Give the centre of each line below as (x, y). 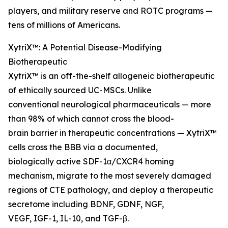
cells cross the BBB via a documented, (83, 147)
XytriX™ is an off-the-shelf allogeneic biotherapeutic (111, 76)
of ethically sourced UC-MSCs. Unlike (80, 90)
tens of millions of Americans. (64, 25)
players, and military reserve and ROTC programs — (110, 11)
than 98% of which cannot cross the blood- (91, 119)
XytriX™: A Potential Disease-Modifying (85, 48)
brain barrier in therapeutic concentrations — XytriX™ (112, 133)
